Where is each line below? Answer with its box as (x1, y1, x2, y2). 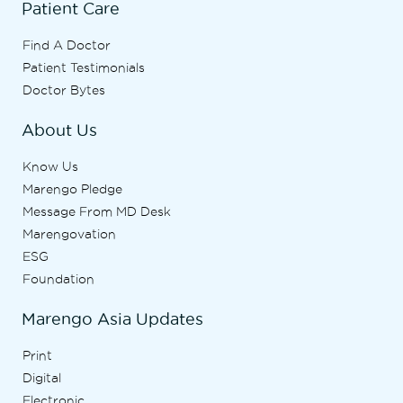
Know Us (22, 159, 78, 174)
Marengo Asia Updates (22, 310, 203, 327)
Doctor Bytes (22, 83, 105, 97)
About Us (22, 121, 97, 139)
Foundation (22, 272, 94, 286)
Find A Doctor (22, 38, 111, 52)
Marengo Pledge (22, 182, 122, 196)
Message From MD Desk (22, 204, 171, 219)
